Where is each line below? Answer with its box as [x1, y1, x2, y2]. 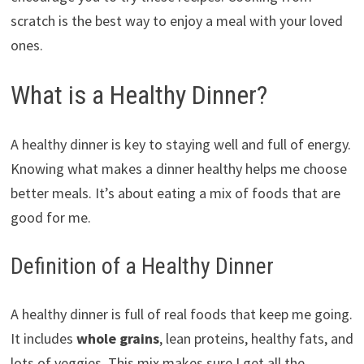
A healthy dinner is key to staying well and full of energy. [10, 134, 351, 154]
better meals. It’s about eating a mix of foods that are [10, 183, 340, 202]
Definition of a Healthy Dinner [10, 252, 274, 279]
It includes [10, 328, 76, 348]
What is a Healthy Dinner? [10, 79, 267, 110]
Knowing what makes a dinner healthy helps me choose [10, 158, 347, 178]
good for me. [10, 207, 91, 227]
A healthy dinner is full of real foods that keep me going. [10, 304, 353, 323]
